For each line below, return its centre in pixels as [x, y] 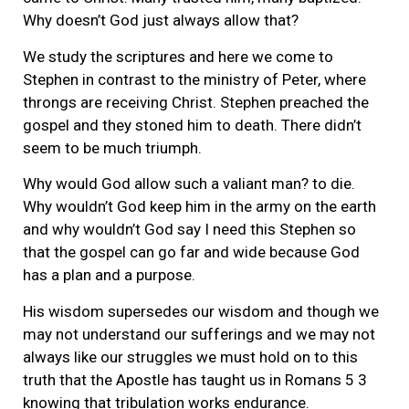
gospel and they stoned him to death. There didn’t [192, 125]
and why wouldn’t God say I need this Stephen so [189, 230]
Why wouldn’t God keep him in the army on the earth [199, 207]
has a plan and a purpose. [109, 275]
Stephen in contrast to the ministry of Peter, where [194, 79]
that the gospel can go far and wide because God [191, 252]
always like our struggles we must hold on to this [190, 357]
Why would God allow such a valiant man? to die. [189, 184]
